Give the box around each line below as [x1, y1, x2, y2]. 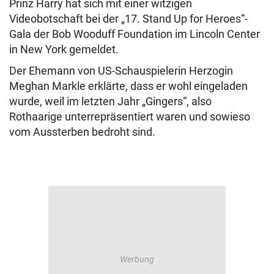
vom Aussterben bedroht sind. [9, 125, 158, 138]
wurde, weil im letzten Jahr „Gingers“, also [9, 95, 212, 108]
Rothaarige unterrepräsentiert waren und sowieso [9, 110, 250, 123]
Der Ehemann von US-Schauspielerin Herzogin [9, 64, 233, 77]
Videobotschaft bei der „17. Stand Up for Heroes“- [9, 12, 248, 25]
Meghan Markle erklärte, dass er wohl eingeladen [9, 80, 248, 92]
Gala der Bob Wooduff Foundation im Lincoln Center [9, 28, 260, 40]
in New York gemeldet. [9, 43, 119, 56]
